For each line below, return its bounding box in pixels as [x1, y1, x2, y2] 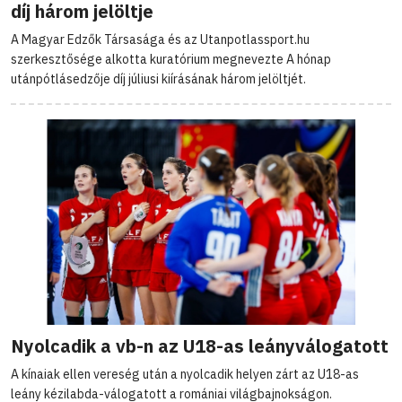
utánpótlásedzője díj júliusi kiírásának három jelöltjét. [11, 71, 306, 88]
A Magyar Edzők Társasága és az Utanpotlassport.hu [11, 31, 310, 48]
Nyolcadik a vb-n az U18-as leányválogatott [11, 334, 389, 359]
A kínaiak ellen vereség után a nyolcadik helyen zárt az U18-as [11, 366, 359, 383]
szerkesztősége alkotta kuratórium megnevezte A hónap [11, 51, 331, 68]
